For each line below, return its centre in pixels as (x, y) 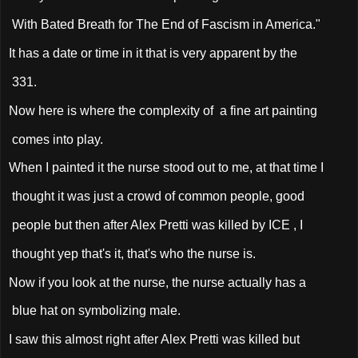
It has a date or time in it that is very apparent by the (153, 54)
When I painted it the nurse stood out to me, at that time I (166, 168)
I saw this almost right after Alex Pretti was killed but (154, 340)
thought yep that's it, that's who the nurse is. (134, 253)
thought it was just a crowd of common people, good (157, 197)
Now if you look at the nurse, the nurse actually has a (157, 282)
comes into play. (58, 139)
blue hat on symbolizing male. (95, 311)
